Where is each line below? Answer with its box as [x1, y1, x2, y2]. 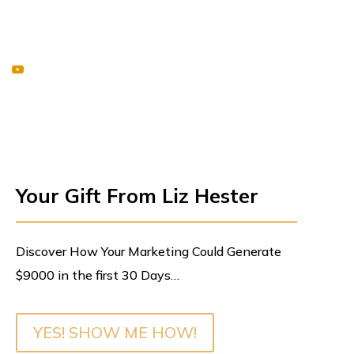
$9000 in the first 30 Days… [15, 267, 179, 284]
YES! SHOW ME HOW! [32, 322, 197, 343]
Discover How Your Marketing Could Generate [15, 243, 281, 260]
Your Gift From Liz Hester [15, 183, 258, 209]
